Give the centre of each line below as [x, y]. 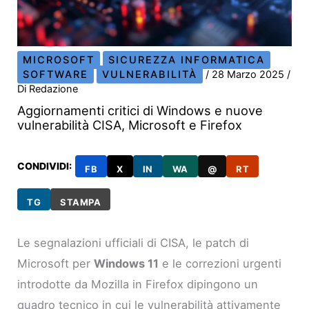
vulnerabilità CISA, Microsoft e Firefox [130, 125]
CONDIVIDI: [45, 166]
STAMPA [81, 202]
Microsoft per [56, 264]
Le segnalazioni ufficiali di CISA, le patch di [133, 243]
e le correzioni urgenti [220, 264]
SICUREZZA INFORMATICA [187, 60]
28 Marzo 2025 [250, 75]
